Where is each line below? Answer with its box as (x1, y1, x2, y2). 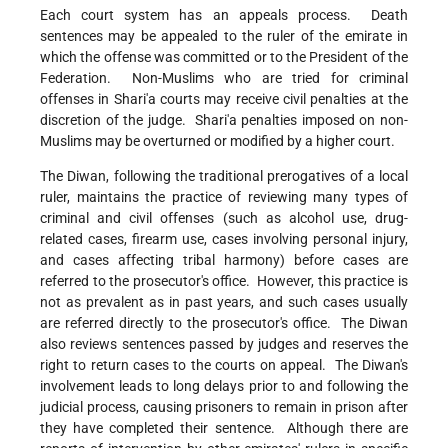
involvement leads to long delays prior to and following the (40, 378, 408, 395)
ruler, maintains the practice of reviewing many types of (40, 189, 408, 206)
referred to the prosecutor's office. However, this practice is (40, 273, 408, 290)
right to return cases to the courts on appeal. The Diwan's (40, 357, 408, 374)
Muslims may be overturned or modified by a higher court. (40, 133, 395, 150)
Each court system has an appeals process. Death (40, 7, 408, 24)
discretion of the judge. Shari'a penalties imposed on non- (40, 112, 408, 129)
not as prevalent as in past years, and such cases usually (40, 294, 408, 311)
